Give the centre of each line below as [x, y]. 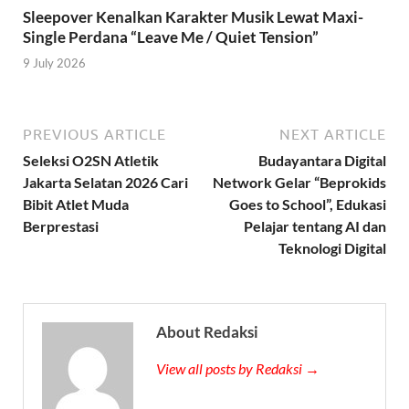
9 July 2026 [54, 63]
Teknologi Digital [332, 248]
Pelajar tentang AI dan [315, 226]
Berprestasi [61, 226]
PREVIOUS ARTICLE [94, 135]
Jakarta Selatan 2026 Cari [105, 183]
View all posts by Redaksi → [238, 369]
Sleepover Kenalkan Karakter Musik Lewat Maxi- [193, 16]
